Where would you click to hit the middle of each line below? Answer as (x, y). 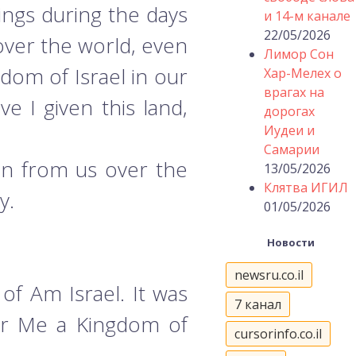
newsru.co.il (269, 275)
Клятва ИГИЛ (306, 188)
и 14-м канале (307, 16)
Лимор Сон (299, 54)
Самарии (292, 149)
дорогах (289, 111)
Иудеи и (289, 130)
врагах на (294, 92)
